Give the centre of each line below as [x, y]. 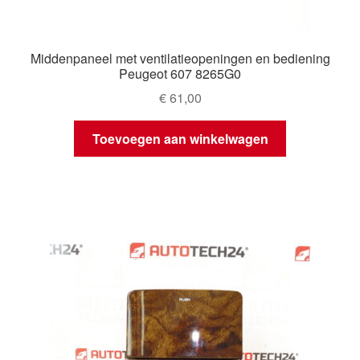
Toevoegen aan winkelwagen [180, 139]
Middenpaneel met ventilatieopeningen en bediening [180, 58]
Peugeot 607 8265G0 [180, 73]
